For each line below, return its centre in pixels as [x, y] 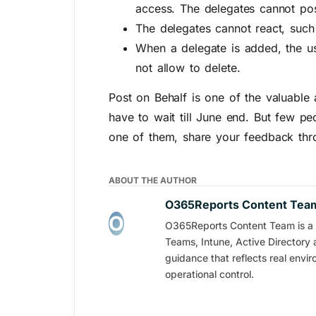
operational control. [209, 274]
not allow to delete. [188, 67]
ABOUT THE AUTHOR [153, 180]
